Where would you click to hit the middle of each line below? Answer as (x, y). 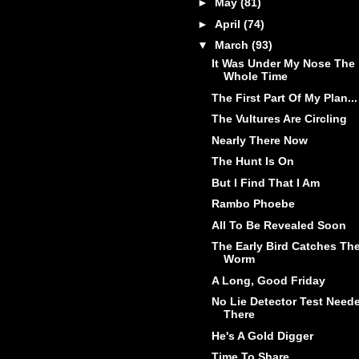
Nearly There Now (259, 140)
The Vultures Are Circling (279, 119)
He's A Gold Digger (262, 335)
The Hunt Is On (252, 161)
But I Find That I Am (265, 182)
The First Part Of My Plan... (284, 97)
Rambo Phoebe (253, 204)
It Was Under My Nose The (283, 64)
